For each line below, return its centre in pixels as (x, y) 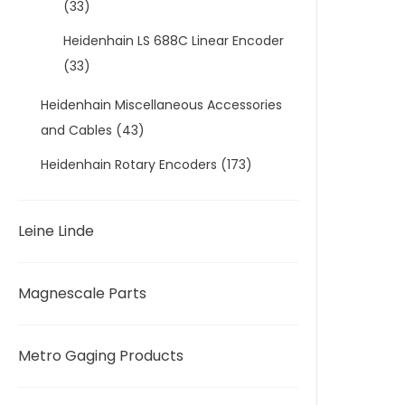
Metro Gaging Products (101, 356)
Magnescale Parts (82, 293)
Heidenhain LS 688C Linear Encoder (174, 41)
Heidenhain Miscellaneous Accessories (161, 105)
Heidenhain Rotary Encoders (129, 165)
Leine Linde (56, 231)
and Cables (76, 130)
